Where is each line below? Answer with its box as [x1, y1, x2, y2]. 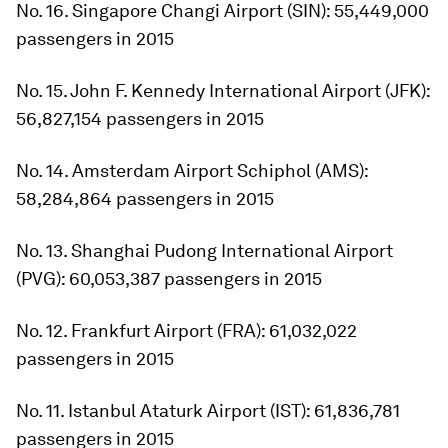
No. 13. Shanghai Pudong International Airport [16, 240, 393, 261]
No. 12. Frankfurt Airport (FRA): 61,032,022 [16, 320, 357, 341]
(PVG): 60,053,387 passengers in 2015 [16, 268, 322, 289]
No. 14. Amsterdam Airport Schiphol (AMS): [16, 160, 368, 181]
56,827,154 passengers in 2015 [16, 108, 264, 129]
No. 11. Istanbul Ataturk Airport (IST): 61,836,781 [16, 400, 400, 421]
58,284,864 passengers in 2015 [16, 188, 274, 209]
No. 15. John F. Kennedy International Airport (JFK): [16, 80, 430, 101]
